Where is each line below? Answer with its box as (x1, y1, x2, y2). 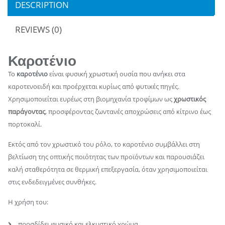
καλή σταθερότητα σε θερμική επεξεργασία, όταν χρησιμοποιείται (8, 164, 207, 174)
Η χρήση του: (8, 197, 48, 206)
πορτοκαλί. (8, 119, 42, 129)
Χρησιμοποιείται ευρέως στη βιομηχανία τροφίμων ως (8, 94, 174, 103)
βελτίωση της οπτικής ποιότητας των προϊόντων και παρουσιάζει (8, 152, 204, 161)
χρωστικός (174, 94, 206, 103)
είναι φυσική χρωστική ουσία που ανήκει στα (48, 69, 185, 78)
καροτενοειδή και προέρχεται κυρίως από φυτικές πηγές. (8, 81, 179, 91)
